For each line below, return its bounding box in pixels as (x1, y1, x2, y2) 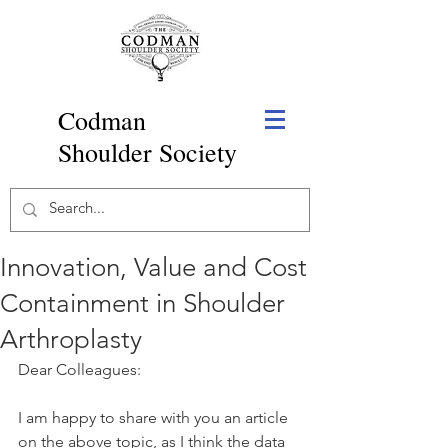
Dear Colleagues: (18, 360, 141, 379)
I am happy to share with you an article (18, 408, 292, 427)
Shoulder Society (58, 135, 237, 169)
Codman (58, 103, 146, 137)
